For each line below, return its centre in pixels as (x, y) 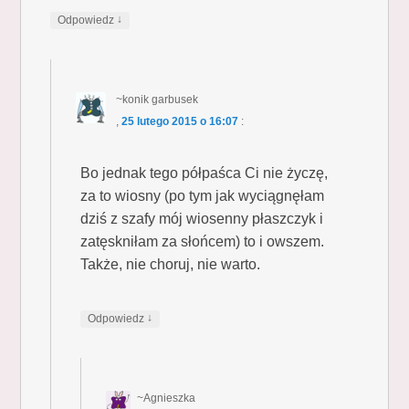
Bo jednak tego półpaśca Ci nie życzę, (204, 173)
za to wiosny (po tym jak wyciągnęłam (203, 195)
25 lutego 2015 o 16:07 (179, 121)
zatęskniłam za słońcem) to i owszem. (203, 241)
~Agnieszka (167, 398)
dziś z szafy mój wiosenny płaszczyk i (202, 218)
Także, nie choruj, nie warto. (171, 264)
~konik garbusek (157, 99)
